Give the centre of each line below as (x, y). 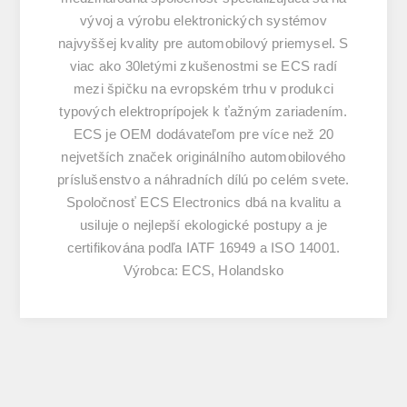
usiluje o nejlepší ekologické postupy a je (203, 224)
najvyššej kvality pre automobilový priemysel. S (203, 43)
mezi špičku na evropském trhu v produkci (203, 88)
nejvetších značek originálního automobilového (203, 156)
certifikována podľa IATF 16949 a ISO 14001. (203, 247)
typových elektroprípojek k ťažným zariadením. (203, 111)
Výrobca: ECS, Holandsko (203, 270)
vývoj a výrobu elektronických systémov (203, 20)
